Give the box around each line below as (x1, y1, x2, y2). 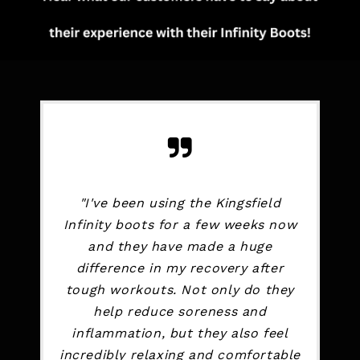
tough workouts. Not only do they (65, 282, 295, 298)
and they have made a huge (88, 239, 272, 255)
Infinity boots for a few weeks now (63, 217, 297, 233)
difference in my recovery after (76, 260, 284, 276)
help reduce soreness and (93, 304, 267, 320)
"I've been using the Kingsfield (79, 195, 281, 211)
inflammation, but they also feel (72, 325, 288, 342)
